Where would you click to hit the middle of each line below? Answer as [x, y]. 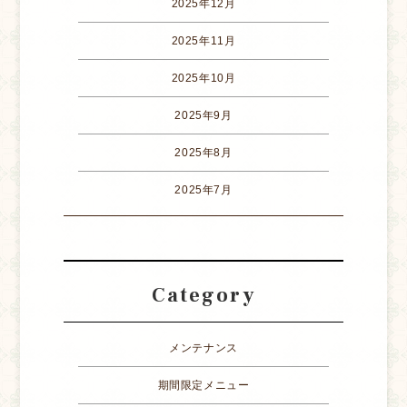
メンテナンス [203, 348]
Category [203, 296]
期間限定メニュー [203, 386]
